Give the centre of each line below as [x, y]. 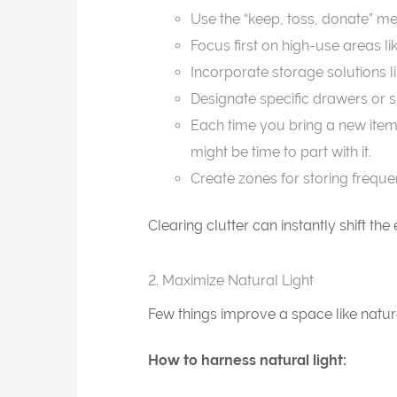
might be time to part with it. [281, 152]
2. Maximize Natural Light [231, 280]
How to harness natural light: [247, 360]
